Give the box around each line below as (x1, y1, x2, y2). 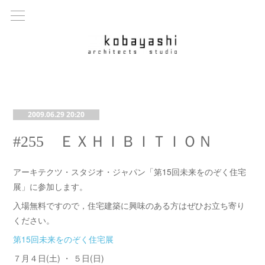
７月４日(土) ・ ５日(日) (13, 252, 105, 264)
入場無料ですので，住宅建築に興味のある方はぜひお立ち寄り (13, 199, 245, 211)
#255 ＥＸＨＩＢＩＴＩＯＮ (13, 133, 214, 150)
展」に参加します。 (13, 180, 88, 192)
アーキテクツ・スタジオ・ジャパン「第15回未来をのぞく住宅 (13, 166, 247, 177)
